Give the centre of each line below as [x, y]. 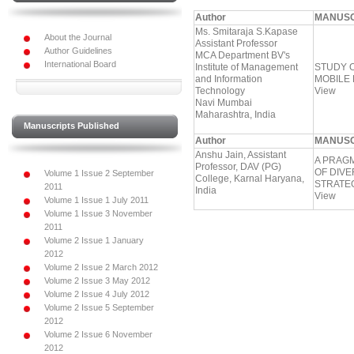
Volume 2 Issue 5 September [99, 307]
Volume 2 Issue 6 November [98, 334]
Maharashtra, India [235, 115]
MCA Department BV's [243, 55]
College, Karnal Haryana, [250, 179]
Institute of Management [247, 67]
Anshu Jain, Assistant [241, 155]
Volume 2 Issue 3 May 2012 [97, 281]
